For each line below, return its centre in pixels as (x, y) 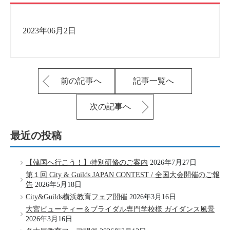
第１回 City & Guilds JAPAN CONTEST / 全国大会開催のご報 (123, 175)
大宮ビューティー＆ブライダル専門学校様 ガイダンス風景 (120, 209)
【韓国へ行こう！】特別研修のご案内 (87, 162)
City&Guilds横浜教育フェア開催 (76, 197)
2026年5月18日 (58, 185)
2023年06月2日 (49, 31)
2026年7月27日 (173, 162)
